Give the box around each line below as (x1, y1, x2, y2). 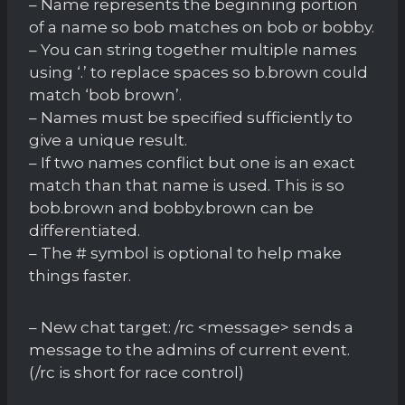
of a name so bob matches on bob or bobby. (29, 17, 374, 36)
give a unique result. (29, 130, 187, 149)
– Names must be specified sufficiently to (29, 108, 353, 127)
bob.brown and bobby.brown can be (29, 198, 314, 217)
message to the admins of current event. (29, 340, 350, 359)
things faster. (29, 266, 131, 285)
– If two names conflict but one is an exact (29, 153, 355, 172)
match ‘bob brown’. (29, 85, 182, 104)
